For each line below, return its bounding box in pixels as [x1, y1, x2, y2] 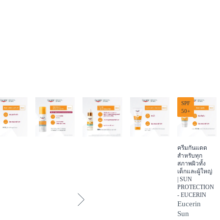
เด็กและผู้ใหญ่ [177, 168, 212, 175]
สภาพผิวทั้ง [177, 160, 206, 167]
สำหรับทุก [177, 152, 202, 159]
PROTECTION [177, 184, 214, 191]
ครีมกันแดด [177, 144, 207, 151]
